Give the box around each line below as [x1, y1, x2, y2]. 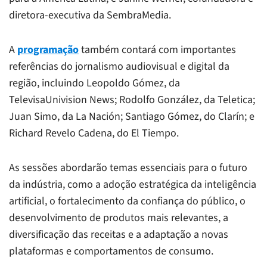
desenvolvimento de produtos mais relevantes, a [9, 210, 228, 225]
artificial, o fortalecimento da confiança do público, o [9, 193, 246, 209]
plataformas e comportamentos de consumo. [9, 243, 213, 259]
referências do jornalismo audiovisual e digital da [9, 58, 229, 74]
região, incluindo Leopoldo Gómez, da [9, 75, 180, 91]
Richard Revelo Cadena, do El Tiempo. [9, 125, 179, 141]
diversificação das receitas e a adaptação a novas [9, 226, 228, 242]
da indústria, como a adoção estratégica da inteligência [9, 176, 256, 192]
